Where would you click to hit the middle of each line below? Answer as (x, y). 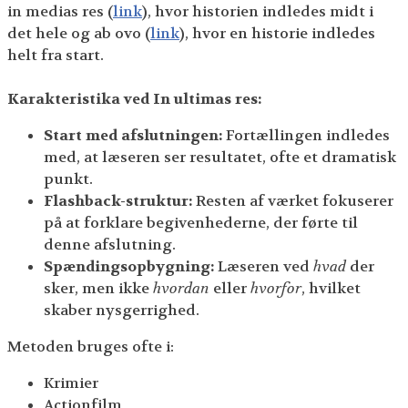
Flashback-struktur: (118, 200)
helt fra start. (57, 55)
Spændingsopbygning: (129, 266)
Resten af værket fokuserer (293, 200)
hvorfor (276, 288)
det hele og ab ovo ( (79, 33)
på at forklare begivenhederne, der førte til (201, 222)
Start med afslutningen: (133, 135)
